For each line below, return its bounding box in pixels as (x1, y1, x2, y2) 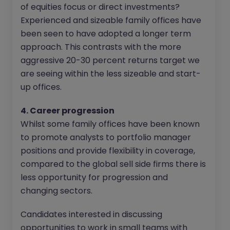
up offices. (21, 81, 62, 93)
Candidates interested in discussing (21, 208, 162, 220)
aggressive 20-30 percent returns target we (21, 54, 200, 66)
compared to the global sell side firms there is (21, 158, 206, 170)
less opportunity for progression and (21, 171, 168, 183)
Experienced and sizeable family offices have (21, 14, 201, 26)
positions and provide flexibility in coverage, (21, 144, 195, 157)
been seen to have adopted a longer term (21, 27, 191, 40)
